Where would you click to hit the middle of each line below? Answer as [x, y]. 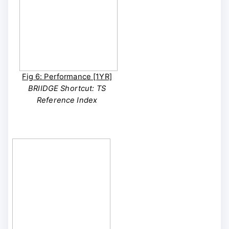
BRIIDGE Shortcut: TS [67, 88]
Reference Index [67, 100]
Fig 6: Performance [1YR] [67, 76]
